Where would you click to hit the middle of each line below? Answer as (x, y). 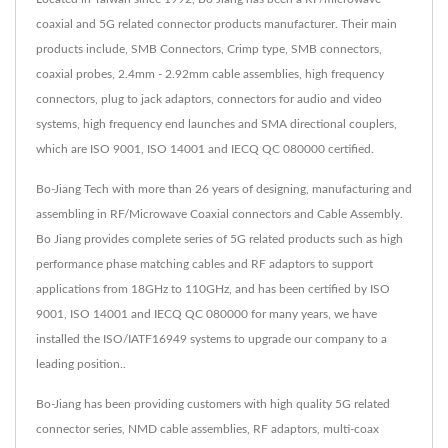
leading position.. (81, 364)
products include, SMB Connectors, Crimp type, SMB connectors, (209, 49)
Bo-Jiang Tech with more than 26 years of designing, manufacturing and (224, 189)
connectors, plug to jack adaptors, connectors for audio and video (209, 99)
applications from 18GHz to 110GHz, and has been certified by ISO (213, 289)
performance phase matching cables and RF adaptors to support (204, 264)
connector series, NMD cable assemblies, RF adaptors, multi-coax (207, 429)
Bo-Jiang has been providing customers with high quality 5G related (213, 404)
